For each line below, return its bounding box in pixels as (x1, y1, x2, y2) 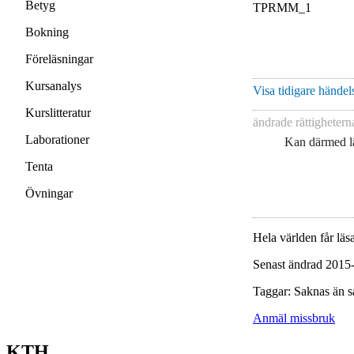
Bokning (25, 25, 69, 39)
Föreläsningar (25, 52, 93, 66)
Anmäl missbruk (253, 311, 335, 325)
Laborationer (25, 133, 89, 146)
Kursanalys (25, 79, 81, 92)
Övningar (25, 186, 73, 200)
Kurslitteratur (25, 106, 91, 119)
